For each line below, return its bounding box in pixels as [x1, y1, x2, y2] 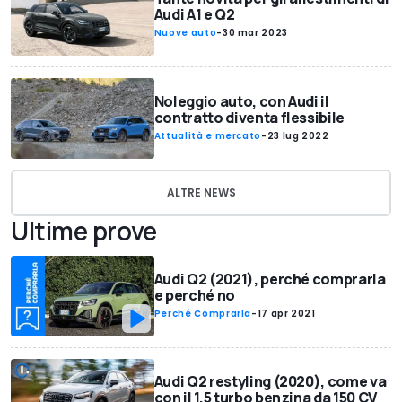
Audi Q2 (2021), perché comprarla [153, 268, 386, 289]
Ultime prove [11, 213, 157, 248]
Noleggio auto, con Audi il [153, 91, 329, 111]
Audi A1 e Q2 [153, 4, 235, 25]
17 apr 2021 [257, 306, 316, 320]
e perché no [153, 284, 235, 305]
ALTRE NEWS [166, 184, 236, 200]
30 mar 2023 [222, 26, 288, 40]
